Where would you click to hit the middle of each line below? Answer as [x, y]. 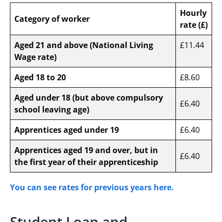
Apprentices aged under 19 [67, 130]
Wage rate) [35, 57]
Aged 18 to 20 [40, 78]
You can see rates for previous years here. [92, 188]
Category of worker [52, 19]
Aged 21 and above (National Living [84, 45]
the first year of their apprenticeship [86, 162]
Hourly [193, 13]
